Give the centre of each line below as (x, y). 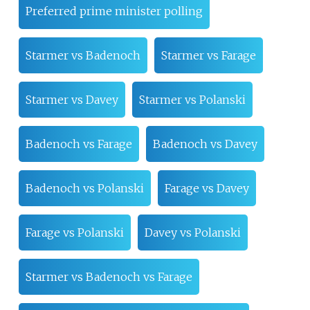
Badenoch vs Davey (205, 144)
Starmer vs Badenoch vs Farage (109, 276)
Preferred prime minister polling (114, 11)
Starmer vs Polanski (192, 99)
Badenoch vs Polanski (84, 188)
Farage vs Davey (207, 188)
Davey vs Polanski (192, 232)
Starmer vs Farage (208, 55)
